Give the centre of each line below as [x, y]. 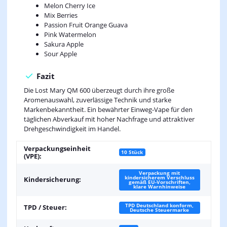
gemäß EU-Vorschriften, [159, 182]
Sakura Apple [64, 44]
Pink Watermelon [70, 35]
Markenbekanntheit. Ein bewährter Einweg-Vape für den [108, 110]
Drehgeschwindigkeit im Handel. [72, 129]
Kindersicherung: [52, 180]
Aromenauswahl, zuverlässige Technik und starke [97, 100]
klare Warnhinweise [159, 187]
